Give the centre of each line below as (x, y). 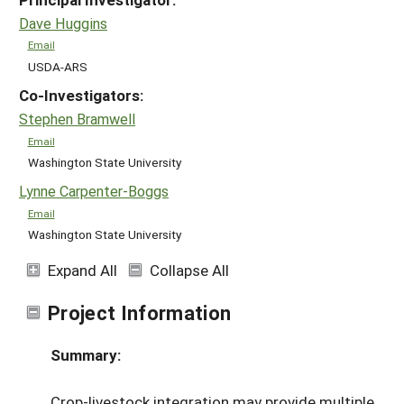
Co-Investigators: (81, 96)
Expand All (83, 270)
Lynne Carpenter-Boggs (94, 191)
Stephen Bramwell (77, 119)
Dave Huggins (63, 23)
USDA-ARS (57, 66)
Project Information (140, 312)
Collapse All (189, 270)
